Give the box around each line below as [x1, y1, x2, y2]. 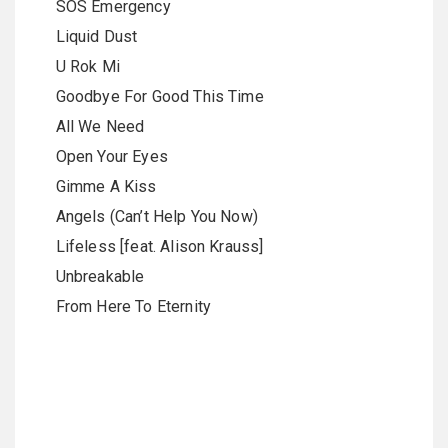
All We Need [39, 117, 145, 136]
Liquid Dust [39, 27, 138, 46]
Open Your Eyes [39, 147, 168, 166]
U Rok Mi [39, 57, 120, 76]
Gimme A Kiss [39, 177, 157, 196]
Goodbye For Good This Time [39, 87, 264, 106]
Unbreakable [39, 267, 145, 286]
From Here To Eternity [39, 297, 211, 316]
